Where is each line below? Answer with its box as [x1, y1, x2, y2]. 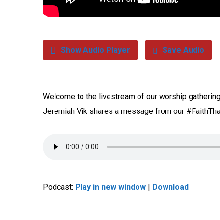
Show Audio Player [59, 45, 130, 55]
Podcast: [43, 182, 75, 192]
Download [152, 182, 189, 192]
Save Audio [161, 45, 204, 55]
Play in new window [75, 182, 146, 192]
